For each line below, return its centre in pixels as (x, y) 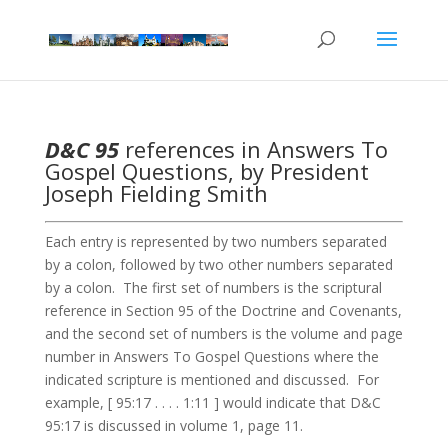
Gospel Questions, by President (206, 171)
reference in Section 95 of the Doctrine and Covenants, (223, 310)
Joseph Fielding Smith (156, 193)
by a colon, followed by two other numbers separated (218, 264)
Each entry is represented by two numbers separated (215, 241)
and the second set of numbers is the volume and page (223, 333)
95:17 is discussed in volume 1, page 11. (173, 425)
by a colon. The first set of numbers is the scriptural (213, 287)
